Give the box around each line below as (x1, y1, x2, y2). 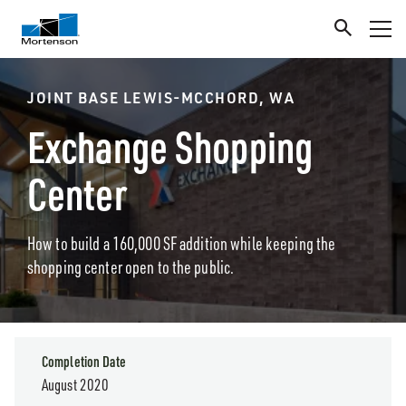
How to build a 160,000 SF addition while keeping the (27, 232, 336, 255)
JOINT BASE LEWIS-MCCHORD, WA (27, 88, 295, 107)
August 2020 (42, 374, 110, 394)
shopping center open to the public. (27, 256, 235, 278)
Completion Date (42, 353, 126, 371)
